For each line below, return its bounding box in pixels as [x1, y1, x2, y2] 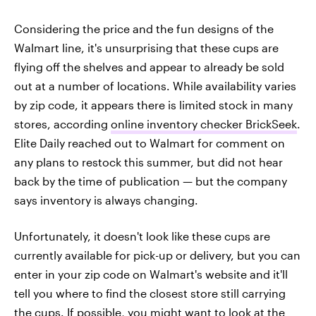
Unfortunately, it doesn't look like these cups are [14, 229, 270, 243]
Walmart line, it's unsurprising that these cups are [14, 41, 279, 55]
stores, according [14, 117, 111, 131]
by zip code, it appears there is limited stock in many [14, 98, 293, 112]
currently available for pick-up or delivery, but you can [14, 248, 300, 262]
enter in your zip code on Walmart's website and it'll [14, 267, 288, 281]
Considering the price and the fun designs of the [14, 22, 274, 36]
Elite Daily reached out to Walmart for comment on [14, 136, 285, 150]
